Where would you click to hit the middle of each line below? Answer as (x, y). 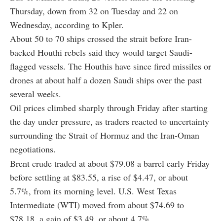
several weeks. (36, 94)
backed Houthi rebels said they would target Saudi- (101, 53)
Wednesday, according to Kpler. (67, 25)
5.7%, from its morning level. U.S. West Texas (93, 191)
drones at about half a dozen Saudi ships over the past (106, 80)
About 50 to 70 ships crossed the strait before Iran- (101, 39)
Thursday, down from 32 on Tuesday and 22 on (94, 11)
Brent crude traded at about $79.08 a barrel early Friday (110, 164)
